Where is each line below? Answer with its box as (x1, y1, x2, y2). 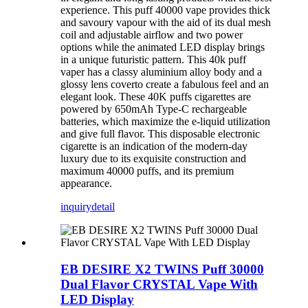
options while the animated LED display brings (60, 41, 265, 54)
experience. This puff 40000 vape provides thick (60, 4, 270, 16)
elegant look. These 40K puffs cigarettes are (60, 91, 251, 103)
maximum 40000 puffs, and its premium (60, 165, 234, 177)
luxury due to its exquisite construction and (60, 153, 246, 165)
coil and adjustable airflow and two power (60, 29, 243, 41)
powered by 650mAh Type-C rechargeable (60, 103, 247, 115)
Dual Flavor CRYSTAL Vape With (60, 276, 258, 291)
